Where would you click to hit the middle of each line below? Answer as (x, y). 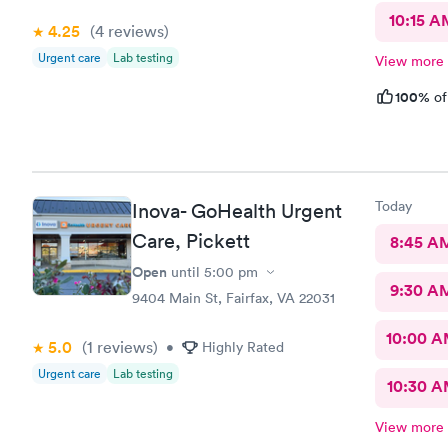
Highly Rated (243, 347)
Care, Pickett (191, 241)
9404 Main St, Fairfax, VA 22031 (233, 298)
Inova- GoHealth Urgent (237, 211)
